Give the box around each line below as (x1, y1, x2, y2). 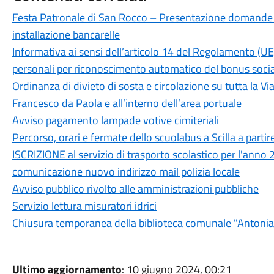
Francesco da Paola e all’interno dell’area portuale (12, 95, 242, 111)
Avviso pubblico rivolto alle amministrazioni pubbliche (12, 180, 259, 197)
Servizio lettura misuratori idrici (12, 198, 157, 214)
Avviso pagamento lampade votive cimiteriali (12, 112, 219, 128)
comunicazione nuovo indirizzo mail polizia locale (12, 163, 240, 180)
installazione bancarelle (12, 26, 120, 43)
